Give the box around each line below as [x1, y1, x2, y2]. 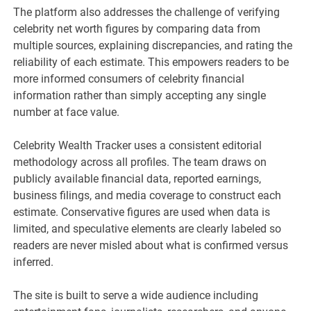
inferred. [13, 255, 54, 269]
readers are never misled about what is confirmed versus [13, 239, 289, 253]
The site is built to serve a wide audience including [13, 289, 259, 303]
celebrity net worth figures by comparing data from [13, 22, 261, 36]
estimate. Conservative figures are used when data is [13, 205, 271, 219]
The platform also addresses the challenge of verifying [13, 6, 280, 19]
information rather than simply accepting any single [13, 89, 267, 103]
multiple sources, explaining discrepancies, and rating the [13, 39, 293, 53]
